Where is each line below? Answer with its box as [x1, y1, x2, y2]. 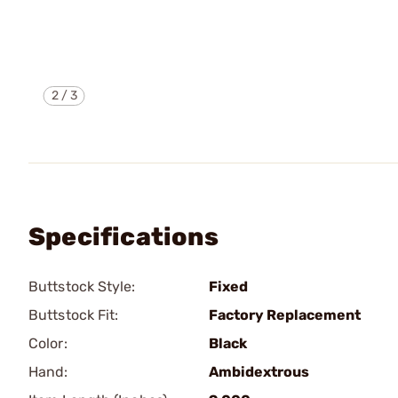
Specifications [28, 222, 219, 251]
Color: [28, 335, 68, 352]
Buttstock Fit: [28, 306, 119, 323]
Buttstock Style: [28, 278, 136, 295]
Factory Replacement [209, 306, 361, 323]
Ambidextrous [209, 363, 309, 380]
